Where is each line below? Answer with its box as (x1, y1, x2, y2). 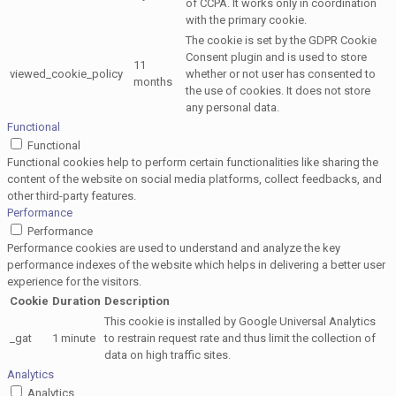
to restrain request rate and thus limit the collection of (104, 331, 376, 346)
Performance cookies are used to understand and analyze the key (7, 241, 340, 255)
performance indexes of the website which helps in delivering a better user (7, 258, 385, 272)
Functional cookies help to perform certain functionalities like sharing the (7, 156, 378, 170)
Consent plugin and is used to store (186, 50, 367, 65)
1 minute (52, 331, 95, 346)
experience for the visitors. (7, 275, 141, 289)
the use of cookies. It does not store (186, 84, 370, 98)
